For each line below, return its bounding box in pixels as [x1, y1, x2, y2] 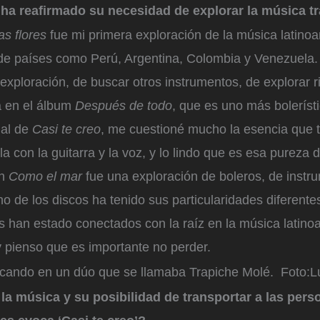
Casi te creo [32, 122, 101, 137]
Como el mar [9, 169, 86, 184]
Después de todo [75, 99, 172, 114]
